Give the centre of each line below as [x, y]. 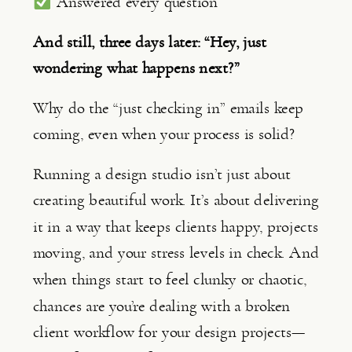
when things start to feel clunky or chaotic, [170, 279]
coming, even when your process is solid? [164, 134]
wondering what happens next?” [137, 68]
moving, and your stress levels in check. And [176, 253]
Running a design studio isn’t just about [162, 174]
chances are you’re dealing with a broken [162, 306]
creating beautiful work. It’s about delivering [176, 200]
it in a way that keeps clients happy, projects [176, 226]
